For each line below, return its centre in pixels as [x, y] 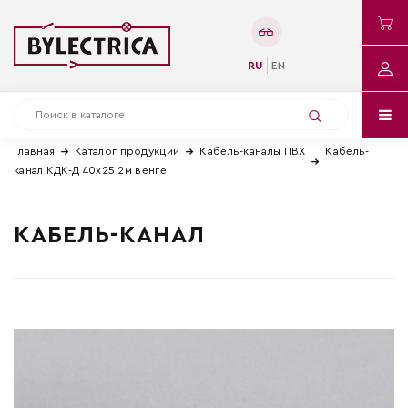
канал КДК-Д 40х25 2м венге [90, 170]
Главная [35, 151]
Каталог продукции [127, 151]
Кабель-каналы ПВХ [253, 151]
